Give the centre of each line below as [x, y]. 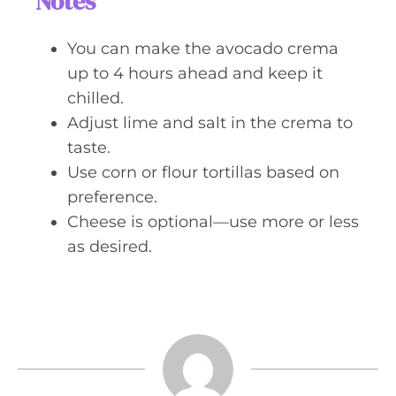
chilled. [95, 98]
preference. [112, 197]
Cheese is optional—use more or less [213, 222]
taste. [89, 148]
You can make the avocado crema [203, 49]
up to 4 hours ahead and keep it [195, 73]
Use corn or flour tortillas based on [203, 172]
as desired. [110, 247]
